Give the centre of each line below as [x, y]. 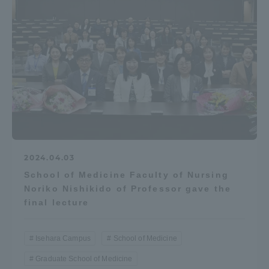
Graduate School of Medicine [84, 259]
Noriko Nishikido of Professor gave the [128, 189]
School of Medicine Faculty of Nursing [126, 175]
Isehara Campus [63, 239]
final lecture [57, 203]
